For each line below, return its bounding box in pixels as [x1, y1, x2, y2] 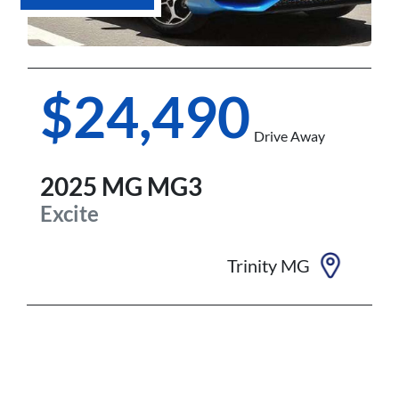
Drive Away [254, 127, 325, 145]
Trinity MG [227, 255, 310, 277]
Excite [40, 200, 99, 227]
